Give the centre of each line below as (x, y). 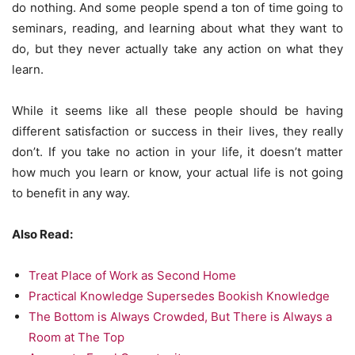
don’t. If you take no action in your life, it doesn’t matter (177, 152)
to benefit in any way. (71, 193)
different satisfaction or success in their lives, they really (177, 132)
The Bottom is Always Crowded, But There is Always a (180, 317)
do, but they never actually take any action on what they (177, 49)
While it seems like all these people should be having (177, 111)
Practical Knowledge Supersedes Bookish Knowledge (179, 296)
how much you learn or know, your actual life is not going (177, 173)
